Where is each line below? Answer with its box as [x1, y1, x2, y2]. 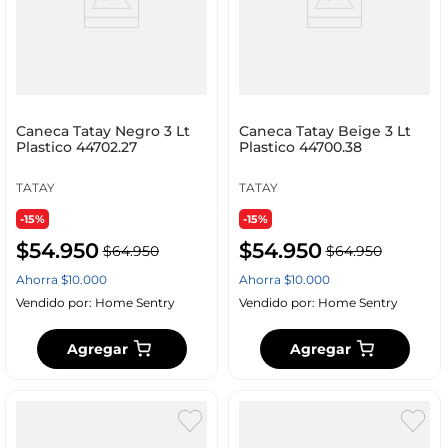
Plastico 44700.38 [238, 138, 362, 157]
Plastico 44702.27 [15, 138, 137, 157]
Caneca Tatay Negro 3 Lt [15, 122, 190, 141]
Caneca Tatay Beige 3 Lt [238, 122, 411, 141]
